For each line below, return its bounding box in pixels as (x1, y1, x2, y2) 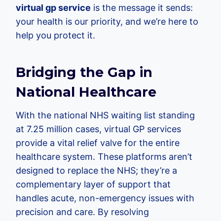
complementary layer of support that (16, 179, 171, 190)
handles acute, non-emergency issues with (16, 193, 194, 204)
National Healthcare (16, 83, 156, 100)
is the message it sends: (91, 2, 193, 13)
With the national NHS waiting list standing (16, 110, 195, 121)
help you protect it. (16, 30, 95, 41)
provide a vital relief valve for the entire (16, 138, 180, 148)
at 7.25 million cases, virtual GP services (16, 124, 181, 135)
